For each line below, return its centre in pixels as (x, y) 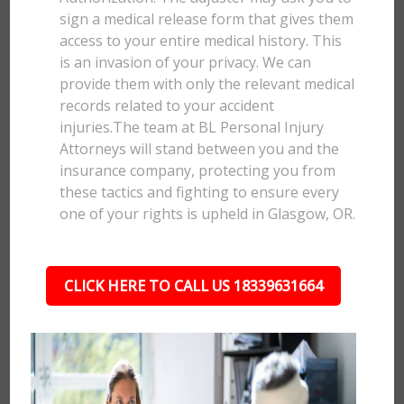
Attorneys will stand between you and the (200, 149)
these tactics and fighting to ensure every (200, 192)
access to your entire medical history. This (201, 41)
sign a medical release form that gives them (207, 19)
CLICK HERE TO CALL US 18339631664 (193, 286)
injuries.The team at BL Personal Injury (192, 127)
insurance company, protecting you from (198, 170)
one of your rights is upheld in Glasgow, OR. (208, 214)
